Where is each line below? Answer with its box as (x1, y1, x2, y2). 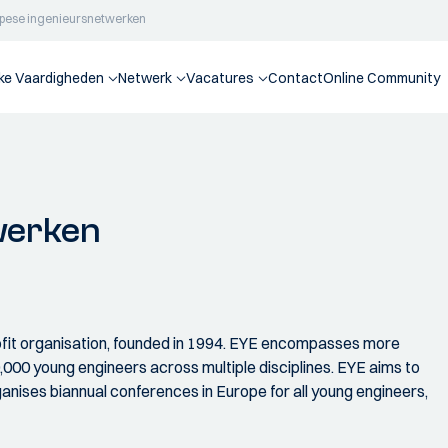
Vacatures (186, 69, 254, 87)
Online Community (323, 69, 440, 87)
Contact (268, 69, 323, 87)
